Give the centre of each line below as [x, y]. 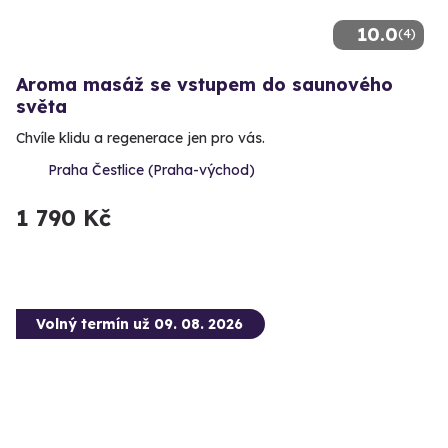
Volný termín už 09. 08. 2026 [139, 323]
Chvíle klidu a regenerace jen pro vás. [140, 137]
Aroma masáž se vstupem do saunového [204, 84]
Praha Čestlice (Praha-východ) [151, 169]
